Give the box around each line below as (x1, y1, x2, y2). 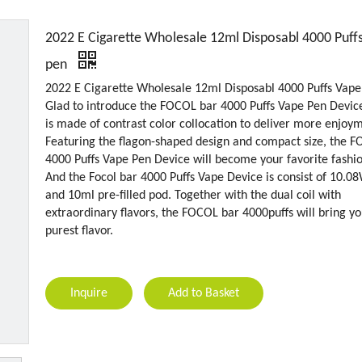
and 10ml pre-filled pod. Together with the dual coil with (45, 189, 341, 202)
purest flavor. (45, 225, 113, 238)
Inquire (70, 287, 107, 300)
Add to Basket (168, 287, 239, 300)
